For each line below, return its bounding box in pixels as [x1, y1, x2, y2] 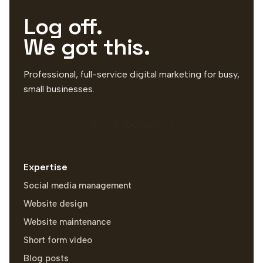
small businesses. [23, 83, 95, 95]
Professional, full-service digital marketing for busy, [23, 69, 240, 80]
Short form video [23, 235, 92, 246]
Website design [23, 198, 87, 210]
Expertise [23, 161, 68, 174]
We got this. [23, 33, 150, 62]
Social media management [23, 180, 131, 191]
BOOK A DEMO [90, 119, 163, 131]
